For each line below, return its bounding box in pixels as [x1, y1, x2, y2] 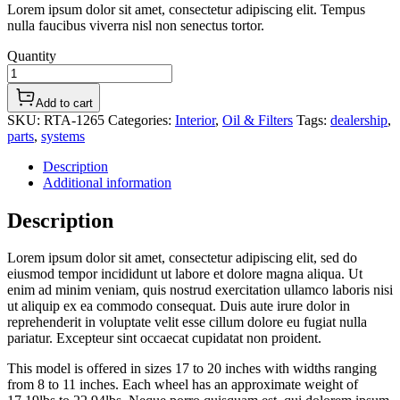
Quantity [7, 47, 56, 63]
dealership [330, 112, 387, 128]
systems [41, 128, 85, 144]
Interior [175, 112, 215, 128]
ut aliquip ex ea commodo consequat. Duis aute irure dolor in [7, 298, 350, 314]
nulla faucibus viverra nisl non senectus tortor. [7, 17, 264, 33]
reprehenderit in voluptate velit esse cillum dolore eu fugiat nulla [7, 314, 367, 330]
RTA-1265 [44, 112, 104, 128]
